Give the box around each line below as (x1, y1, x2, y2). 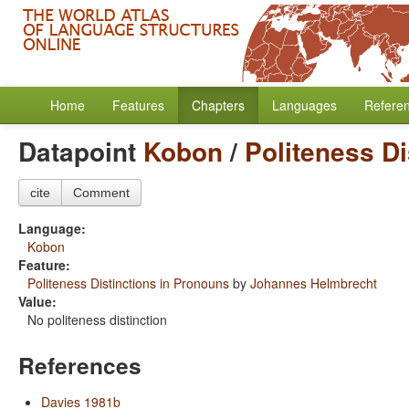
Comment (73, 185, 130, 200)
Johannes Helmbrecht (250, 274, 377, 292)
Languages (272, 96, 337, 114)
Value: (18, 292, 57, 310)
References (18, 349, 142, 382)
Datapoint (18, 132, 143, 170)
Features (112, 96, 164, 114)
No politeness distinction (27, 310, 167, 329)
